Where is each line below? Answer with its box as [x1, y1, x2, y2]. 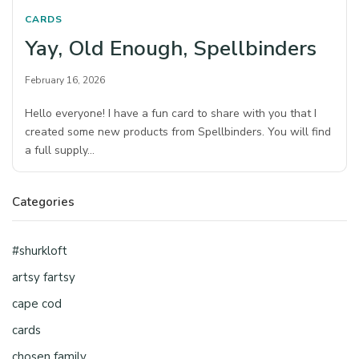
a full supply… [25, 143, 95, 159]
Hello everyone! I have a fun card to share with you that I [25, 106, 317, 122]
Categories [12, 194, 75, 211]
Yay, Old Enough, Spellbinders [25, 34, 317, 63]
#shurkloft [12, 243, 67, 260]
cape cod [12, 296, 62, 313]
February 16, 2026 [25, 74, 105, 87]
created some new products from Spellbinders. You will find [25, 124, 332, 140]
